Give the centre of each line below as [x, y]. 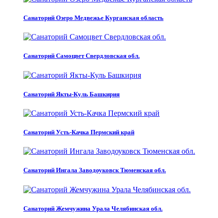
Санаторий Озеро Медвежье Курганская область [93, 18]
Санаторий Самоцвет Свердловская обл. [82, 56]
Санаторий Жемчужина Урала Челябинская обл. [93, 208]
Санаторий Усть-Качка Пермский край [79, 132]
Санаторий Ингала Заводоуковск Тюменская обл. [95, 170]
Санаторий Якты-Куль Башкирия [72, 94]
